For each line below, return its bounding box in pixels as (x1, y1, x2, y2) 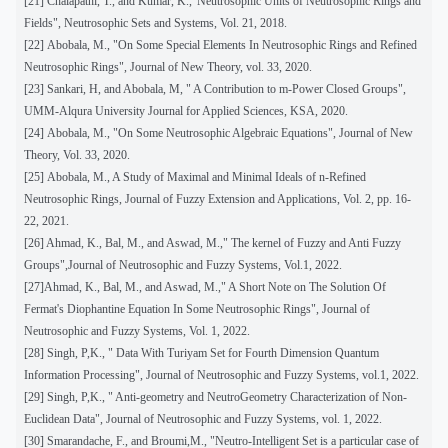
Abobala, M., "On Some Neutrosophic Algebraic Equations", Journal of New (44, 125, 413, 140)
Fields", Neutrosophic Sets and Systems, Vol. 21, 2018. (24, 15, 287, 30)
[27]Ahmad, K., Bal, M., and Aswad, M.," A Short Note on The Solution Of (24, 279, 386, 294)
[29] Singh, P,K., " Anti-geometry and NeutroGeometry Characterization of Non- (24, 389, 407, 404)
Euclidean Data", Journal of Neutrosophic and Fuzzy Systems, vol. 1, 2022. (24, 411, 382, 426)
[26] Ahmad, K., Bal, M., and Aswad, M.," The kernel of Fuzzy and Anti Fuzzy (24, 235, 401, 250)
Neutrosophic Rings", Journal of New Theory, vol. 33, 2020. (24, 59, 312, 74)
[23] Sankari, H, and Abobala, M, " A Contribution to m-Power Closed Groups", (24, 81, 406, 96)
